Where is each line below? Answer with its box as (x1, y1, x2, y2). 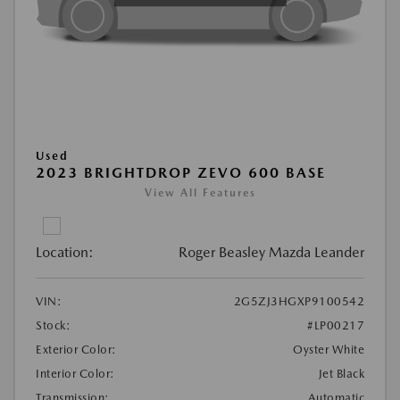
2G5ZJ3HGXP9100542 (233, 294, 364, 308)
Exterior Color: (36, 342, 117, 356)
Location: (36, 243, 94, 261)
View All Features (144, 186, 256, 199)
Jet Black (318, 366, 364, 380)
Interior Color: (36, 366, 115, 380)
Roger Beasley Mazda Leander (179, 243, 364, 261)
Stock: (36, 318, 71, 332)
